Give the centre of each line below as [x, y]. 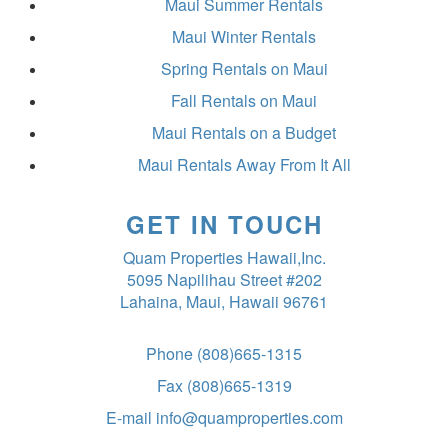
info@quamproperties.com [249, 417]
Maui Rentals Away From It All [244, 164]
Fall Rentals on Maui [244, 100]
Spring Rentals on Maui [244, 68]
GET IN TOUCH [224, 223]
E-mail [130, 417]
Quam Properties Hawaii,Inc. [224, 257]
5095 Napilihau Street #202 [224, 279]
